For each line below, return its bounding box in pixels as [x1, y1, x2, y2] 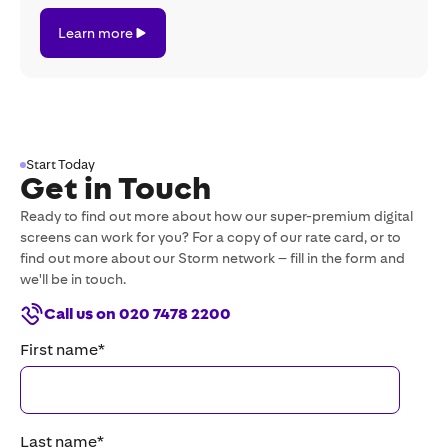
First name [20, 340, 98, 359]
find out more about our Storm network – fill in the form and [20, 250, 405, 266]
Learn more [57, 24, 133, 41]
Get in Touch [20, 170, 211, 207]
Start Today [26, 157, 95, 172]
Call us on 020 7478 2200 [44, 304, 231, 323]
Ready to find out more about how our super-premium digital [20, 208, 413, 224]
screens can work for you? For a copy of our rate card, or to [20, 229, 401, 245]
